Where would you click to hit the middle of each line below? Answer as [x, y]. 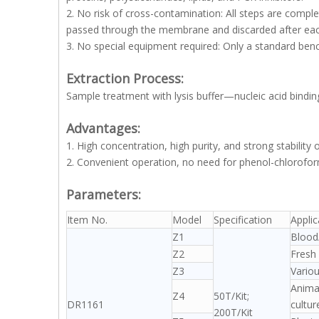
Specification [243, 220]
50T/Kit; [231, 296]
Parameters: [104, 194]
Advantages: [103, 128]
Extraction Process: [125, 78]
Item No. [87, 220]
